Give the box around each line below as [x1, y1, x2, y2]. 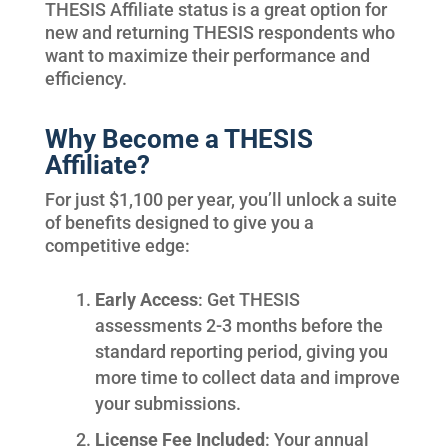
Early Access [94, 289, 198, 311]
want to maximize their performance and [44, 45, 370, 67]
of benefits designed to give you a [44, 212, 314, 234]
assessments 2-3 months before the [94, 315, 383, 337]
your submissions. [94, 393, 241, 415]
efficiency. [44, 68, 127, 90]
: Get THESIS [197, 289, 300, 311]
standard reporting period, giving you [94, 341, 388, 363]
